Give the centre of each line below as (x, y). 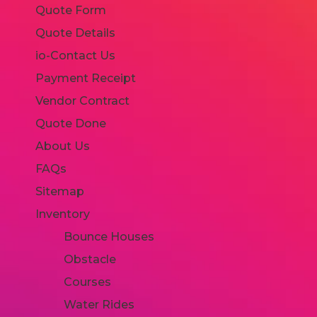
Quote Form (71, 10)
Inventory (63, 214)
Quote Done (71, 123)
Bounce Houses (109, 236)
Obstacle (90, 259)
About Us (63, 146)
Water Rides (99, 304)
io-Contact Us (75, 55)
